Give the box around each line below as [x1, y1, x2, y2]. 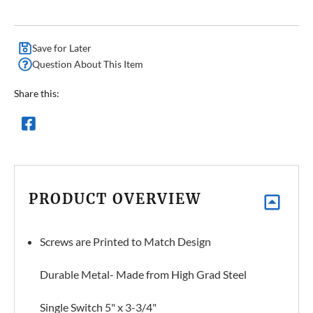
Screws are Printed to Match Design [40, 235, 212, 249]
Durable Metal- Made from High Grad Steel [40, 268, 247, 282]
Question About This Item [32, 58, 143, 71]
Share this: [14, 87, 59, 100]
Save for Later [32, 42, 92, 54]
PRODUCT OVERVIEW [29, 190, 201, 208]
